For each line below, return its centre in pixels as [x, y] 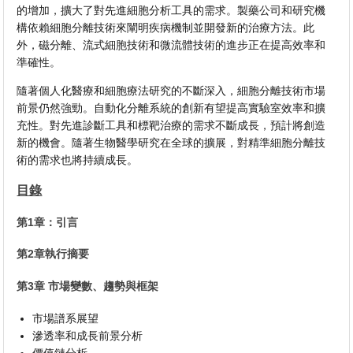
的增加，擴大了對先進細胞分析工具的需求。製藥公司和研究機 [171, 11]
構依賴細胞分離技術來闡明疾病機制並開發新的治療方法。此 [166, 28]
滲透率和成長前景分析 [88, 335]
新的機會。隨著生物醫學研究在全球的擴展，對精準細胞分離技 [171, 143]
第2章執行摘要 [53, 254]
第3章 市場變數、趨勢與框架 [88, 286]
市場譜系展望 [66, 318]
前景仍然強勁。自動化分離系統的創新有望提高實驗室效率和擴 [171, 108]
